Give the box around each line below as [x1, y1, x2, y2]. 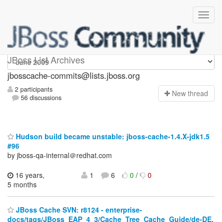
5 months [7, 179, 37, 189]
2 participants [13, 85, 53, 94]
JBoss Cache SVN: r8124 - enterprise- [14, 205, 142, 215]
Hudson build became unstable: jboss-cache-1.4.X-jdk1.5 [14, 131, 210, 141]
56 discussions [19, 93, 62, 103]
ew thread [177, 88, 208, 99]
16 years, [13, 169, 45, 180]
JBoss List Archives [7, 53, 85, 66]
